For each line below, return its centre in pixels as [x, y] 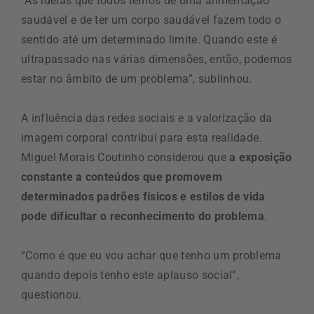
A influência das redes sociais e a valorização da [147, 118]
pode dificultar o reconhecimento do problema [143, 216]
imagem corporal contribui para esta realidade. [142, 137]
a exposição [261, 157]
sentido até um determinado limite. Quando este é [149, 39]
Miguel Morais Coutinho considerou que [125, 157]
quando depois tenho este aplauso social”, [130, 275]
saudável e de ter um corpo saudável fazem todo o [151, 20]
